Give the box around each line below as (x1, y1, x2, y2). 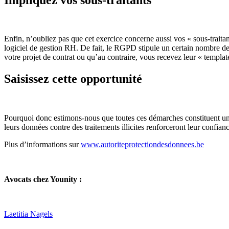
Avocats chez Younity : (4, 175, 82, 184)
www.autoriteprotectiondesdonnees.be (81, 140, 204, 149)
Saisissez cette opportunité (4, 72, 142, 86)
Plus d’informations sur (4, 140, 81, 149)
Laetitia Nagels (4, 210, 53, 219)
